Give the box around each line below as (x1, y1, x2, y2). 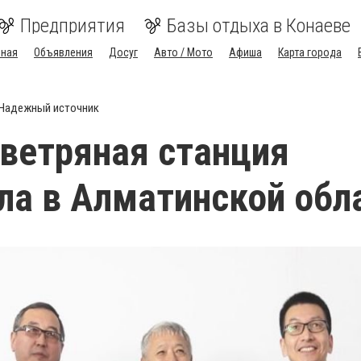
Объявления (34, 46, 93, 59)
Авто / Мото (154, 46, 213, 59)
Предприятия (20, 15, 125, 37)
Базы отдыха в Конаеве (167, 15, 351, 37)
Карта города (278, 46, 342, 59)
